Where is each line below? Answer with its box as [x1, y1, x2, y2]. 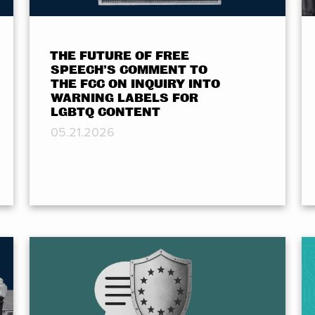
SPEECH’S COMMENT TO [50, 63, 207, 77]
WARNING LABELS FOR [50, 91, 198, 105]
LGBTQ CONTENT [50, 105, 160, 119]
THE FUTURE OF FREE [49, 49, 189, 63]
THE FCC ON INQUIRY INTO [50, 77, 220, 91]
